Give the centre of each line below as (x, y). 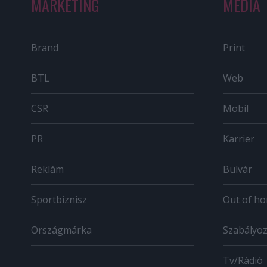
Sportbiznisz (59, 199)
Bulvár (237, 169)
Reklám (47, 169)
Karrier (239, 139)
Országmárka (61, 230)
